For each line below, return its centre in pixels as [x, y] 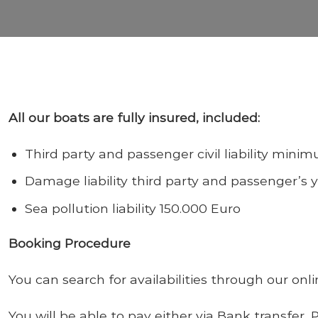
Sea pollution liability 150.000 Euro [132, 208]
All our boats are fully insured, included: [134, 117]
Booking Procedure [70, 243]
